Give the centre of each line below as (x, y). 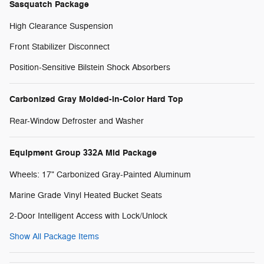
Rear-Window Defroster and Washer (77, 121)
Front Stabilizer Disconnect (60, 47)
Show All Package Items (54, 236)
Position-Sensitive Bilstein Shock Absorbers (90, 67)
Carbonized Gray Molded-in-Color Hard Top (96, 99)
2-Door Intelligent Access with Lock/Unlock (88, 216)
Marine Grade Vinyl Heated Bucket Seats (86, 195)
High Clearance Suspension (61, 26)
